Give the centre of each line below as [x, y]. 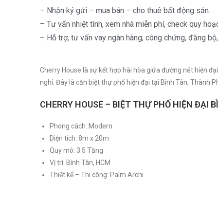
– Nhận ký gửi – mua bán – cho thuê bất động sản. [125, 10]
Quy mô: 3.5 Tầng [76, 150]
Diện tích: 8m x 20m [79, 138]
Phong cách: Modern [81, 126]
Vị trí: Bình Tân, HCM [80, 162]
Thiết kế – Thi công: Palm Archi [97, 174]
